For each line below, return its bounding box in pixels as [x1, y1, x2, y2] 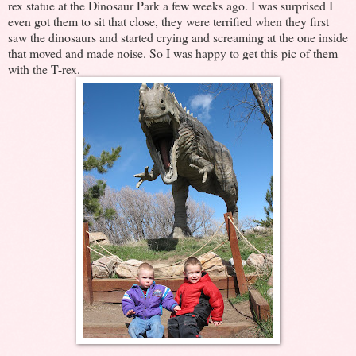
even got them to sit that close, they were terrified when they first [8, 12, 329, 29]
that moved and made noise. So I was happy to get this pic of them [8, 44, 338, 61]
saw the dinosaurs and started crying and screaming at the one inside [8, 28, 348, 45]
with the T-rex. [8, 60, 80, 77]
